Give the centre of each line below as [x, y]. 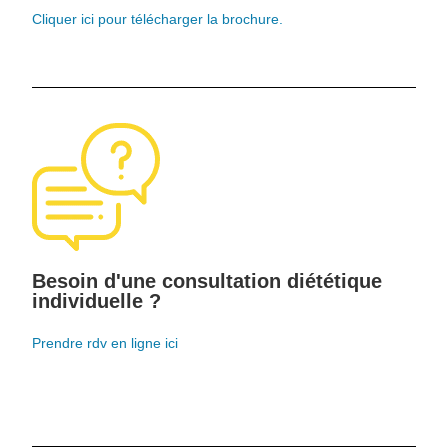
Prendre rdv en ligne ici [105, 343]
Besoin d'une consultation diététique [207, 281]
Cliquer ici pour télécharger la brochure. [158, 19]
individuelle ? [97, 301]
